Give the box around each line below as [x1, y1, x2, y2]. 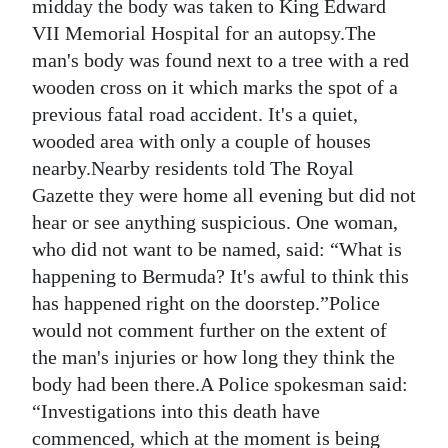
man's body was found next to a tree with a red [32, 49, 409, 72]
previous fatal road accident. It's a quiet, [32, 103, 358, 126]
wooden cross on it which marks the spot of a [32, 76, 398, 99]
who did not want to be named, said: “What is [32, 238, 402, 261]
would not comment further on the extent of [32, 319, 387, 342]
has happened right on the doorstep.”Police [32, 292, 380, 315]
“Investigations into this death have [32, 400, 320, 423]
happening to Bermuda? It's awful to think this [32, 265, 409, 288]
